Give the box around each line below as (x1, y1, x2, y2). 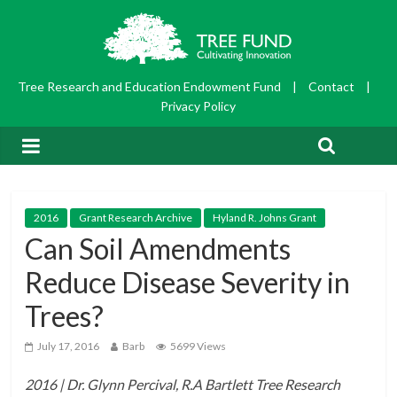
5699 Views (170, 339, 227, 354)
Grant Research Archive (79, 211, 193, 225)
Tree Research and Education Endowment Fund (17, 79, 284, 95)
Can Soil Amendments (25, 231, 292, 267)
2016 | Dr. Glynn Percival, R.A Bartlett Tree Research (25, 376, 341, 393)
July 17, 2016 (37, 339, 100, 354)
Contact (307, 79, 354, 95)
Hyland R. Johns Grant (213, 211, 317, 225)
